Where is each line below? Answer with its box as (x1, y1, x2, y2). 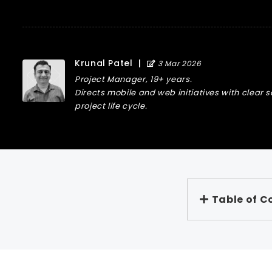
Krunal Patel (75, 57, 133, 69)
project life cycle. (75, 100, 148, 112)
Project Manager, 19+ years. (75, 73, 192, 85)
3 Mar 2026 (155, 58, 202, 69)
